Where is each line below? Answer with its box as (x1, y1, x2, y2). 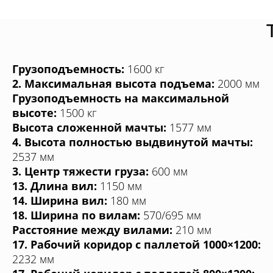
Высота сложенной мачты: (12, 119, 166, 135)
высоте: (12, 105, 57, 120)
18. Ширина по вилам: (12, 207, 140, 222)
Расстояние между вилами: (12, 222, 172, 237)
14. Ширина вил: (12, 193, 107, 208)
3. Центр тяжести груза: (12, 163, 149, 179)
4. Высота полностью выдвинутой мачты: (12, 134, 253, 149)
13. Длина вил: (12, 178, 97, 193)
